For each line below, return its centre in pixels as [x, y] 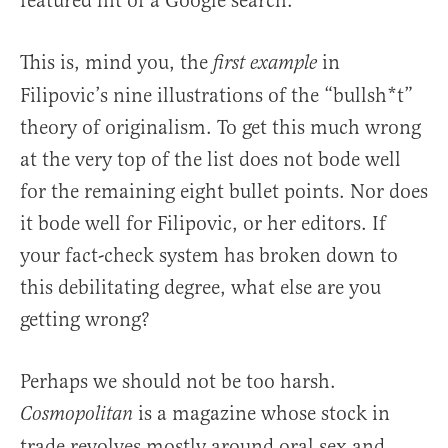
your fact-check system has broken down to [209, 255]
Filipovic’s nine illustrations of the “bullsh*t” [216, 95]
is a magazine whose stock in [261, 413]
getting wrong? [85, 319]
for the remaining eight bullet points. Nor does [224, 191]
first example [267, 63]
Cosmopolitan [76, 414]
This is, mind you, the [116, 62]
